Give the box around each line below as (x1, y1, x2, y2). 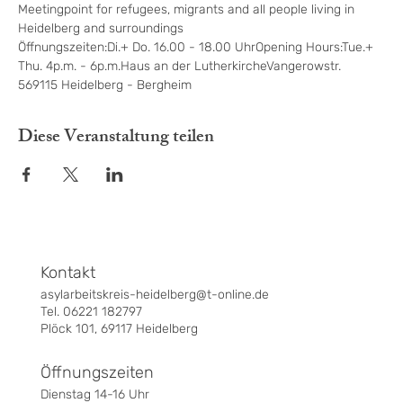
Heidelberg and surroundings (18, 21, 184, 37)
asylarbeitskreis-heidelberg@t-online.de (40, 286, 269, 302)
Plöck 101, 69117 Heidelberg (40, 320, 198, 336)
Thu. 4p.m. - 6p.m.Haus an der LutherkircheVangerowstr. (18, 58, 345, 75)
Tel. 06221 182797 (40, 303, 142, 319)
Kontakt (40, 262, 95, 282)
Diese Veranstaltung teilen (18, 122, 214, 155)
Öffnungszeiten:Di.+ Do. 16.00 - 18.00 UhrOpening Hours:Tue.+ (18, 40, 377, 56)
